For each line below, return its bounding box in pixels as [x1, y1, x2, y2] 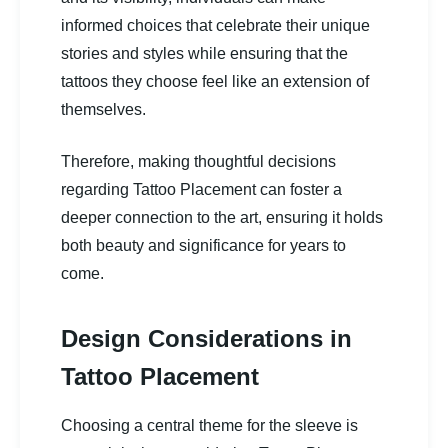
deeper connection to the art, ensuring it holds [61, 208, 383, 226]
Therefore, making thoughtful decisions [61, 152, 336, 170]
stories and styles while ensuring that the [61, 44, 348, 62]
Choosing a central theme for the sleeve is [61, 416, 358, 434]
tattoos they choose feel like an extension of [61, 72, 369, 90]
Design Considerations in [61, 324, 352, 352]
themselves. [61, 100, 146, 118]
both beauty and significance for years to [61, 236, 346, 254]
